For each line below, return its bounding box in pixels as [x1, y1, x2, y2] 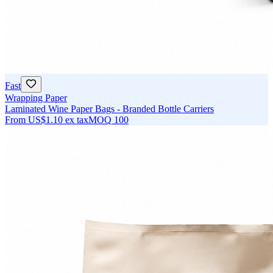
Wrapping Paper [5, 93, 67, 104]
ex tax [65, 115, 88, 126]
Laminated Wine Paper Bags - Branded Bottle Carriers [5, 104, 214, 115]
